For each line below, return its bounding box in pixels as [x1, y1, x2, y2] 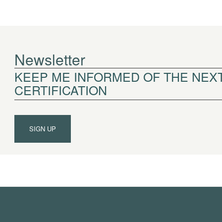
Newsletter [14, 48, 85, 70]
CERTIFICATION [14, 81, 107, 99]
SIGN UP [29, 124, 56, 134]
